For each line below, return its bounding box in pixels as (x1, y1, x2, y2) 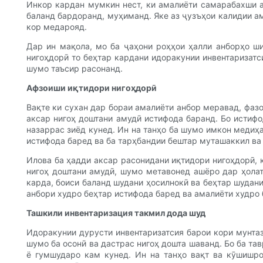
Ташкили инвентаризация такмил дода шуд (26, 208, 205, 218)
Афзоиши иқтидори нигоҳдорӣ (26, 83, 157, 93)
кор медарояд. (26, 22, 87, 32)
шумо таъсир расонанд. (26, 63, 123, 74)
